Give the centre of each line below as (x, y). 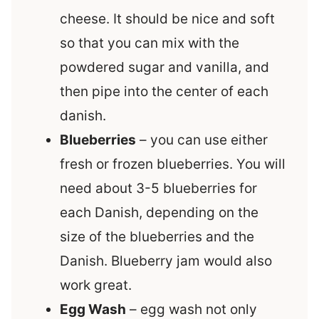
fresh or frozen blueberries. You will (173, 164)
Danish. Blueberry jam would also (166, 261)
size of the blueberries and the (157, 237)
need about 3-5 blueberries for (158, 189)
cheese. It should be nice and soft (167, 19)
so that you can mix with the (150, 43)
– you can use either (202, 140)
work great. (98, 286)
